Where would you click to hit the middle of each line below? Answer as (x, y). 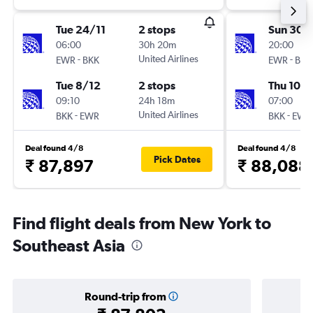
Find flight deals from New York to (142, 223)
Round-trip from (125, 296)
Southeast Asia (69, 245)
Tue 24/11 (81, 29)
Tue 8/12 (78, 85)
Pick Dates (177, 159)
